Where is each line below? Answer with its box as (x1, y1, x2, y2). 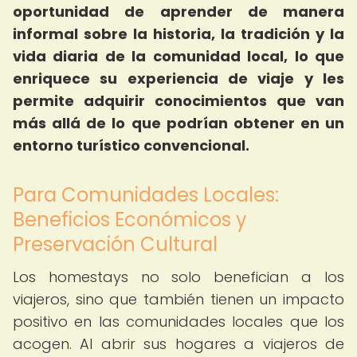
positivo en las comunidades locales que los (13, 312, 344, 331)
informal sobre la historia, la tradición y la (13, 24, 344, 44)
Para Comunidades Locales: (13, 182, 279, 208)
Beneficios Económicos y (13, 206, 247, 233)
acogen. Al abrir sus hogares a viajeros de (13, 334, 344, 354)
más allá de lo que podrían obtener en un (13, 113, 344, 133)
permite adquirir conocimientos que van (13, 91, 344, 111)
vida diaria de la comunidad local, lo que (13, 46, 344, 66)
